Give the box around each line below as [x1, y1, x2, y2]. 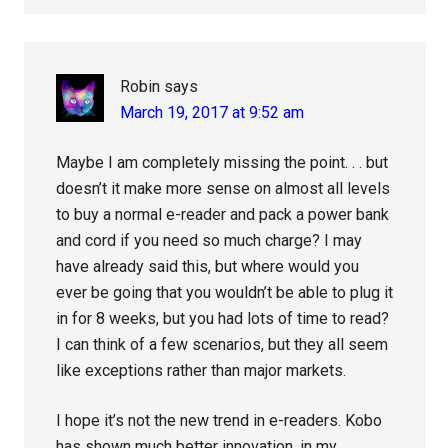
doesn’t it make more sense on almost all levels [56, 179, 391, 199]
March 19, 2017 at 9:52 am [120, 103, 305, 123]
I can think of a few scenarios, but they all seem [56, 335, 389, 355]
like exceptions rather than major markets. [56, 361, 347, 381]
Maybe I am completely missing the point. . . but [56, 153, 389, 173]
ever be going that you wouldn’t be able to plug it [56, 283, 394, 303]
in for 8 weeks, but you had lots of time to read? [56, 309, 390, 329]
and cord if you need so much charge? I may [56, 231, 363, 251]
